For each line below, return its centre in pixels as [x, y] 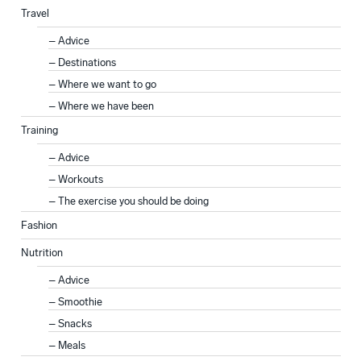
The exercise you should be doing [133, 201]
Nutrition [42, 253]
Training [39, 131]
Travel [35, 14]
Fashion [39, 226]
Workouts [80, 180]
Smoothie [80, 302]
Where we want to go [107, 85]
